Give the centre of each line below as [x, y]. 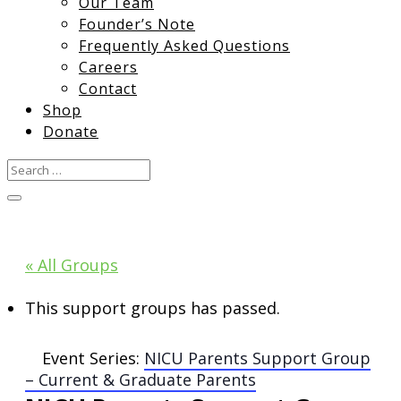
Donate [71, 132]
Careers [108, 67]
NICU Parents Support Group [257, 358]
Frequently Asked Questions [184, 46]
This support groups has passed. [153, 308]
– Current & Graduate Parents [141, 380]
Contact [108, 89]
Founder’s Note [137, 24]
